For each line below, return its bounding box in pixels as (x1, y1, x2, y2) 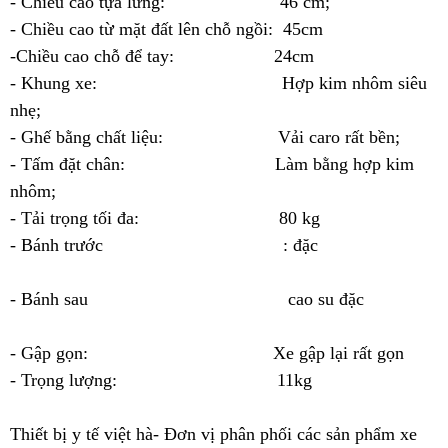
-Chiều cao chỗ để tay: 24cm (10, 46, 314, 67)
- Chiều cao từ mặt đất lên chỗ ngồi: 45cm (10, 19, 323, 40)
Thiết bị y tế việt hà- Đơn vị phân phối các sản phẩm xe (10, 424, 417, 445)
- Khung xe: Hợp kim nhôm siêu (10, 73, 427, 94)
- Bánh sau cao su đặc (10, 289, 429, 310)
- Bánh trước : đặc (10, 235, 438, 256)
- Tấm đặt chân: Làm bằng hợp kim (10, 154, 414, 175)
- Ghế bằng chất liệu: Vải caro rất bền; (10, 127, 400, 148)
